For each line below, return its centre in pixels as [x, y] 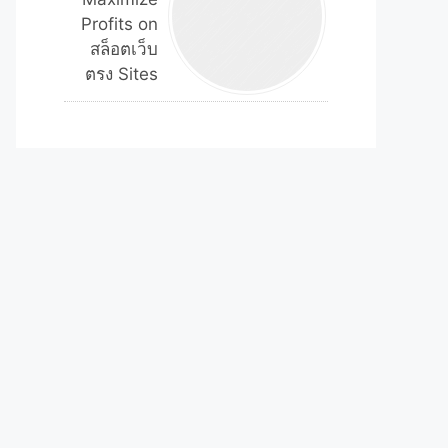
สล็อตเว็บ [124, 49]
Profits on [119, 24]
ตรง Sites [121, 74]
